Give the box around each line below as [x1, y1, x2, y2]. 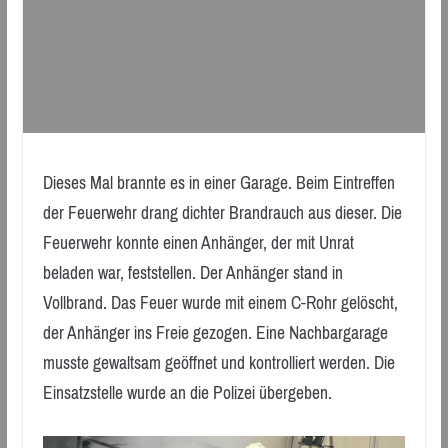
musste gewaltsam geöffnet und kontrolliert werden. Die [42, 346, 395, 379]
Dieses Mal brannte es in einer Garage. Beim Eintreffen [42, 166, 395, 199]
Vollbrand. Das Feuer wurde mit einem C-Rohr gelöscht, [42, 286, 398, 319]
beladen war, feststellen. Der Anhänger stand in [42, 256, 343, 289]
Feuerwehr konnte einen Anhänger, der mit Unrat [42, 226, 354, 259]
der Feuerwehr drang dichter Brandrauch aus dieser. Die [42, 196, 402, 229]
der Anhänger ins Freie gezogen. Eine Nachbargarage [42, 316, 388, 349]
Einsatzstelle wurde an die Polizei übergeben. [42, 376, 332, 409]
